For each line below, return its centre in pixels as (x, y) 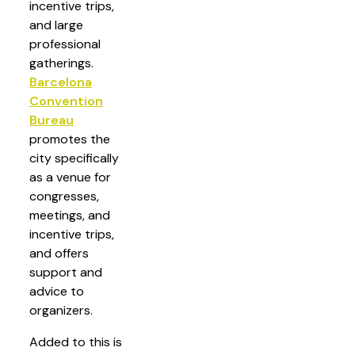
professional (65, 44)
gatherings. (61, 63)
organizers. (61, 310)
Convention (66, 101)
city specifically (74, 158)
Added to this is (76, 342)
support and (66, 272)
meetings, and (70, 215)
